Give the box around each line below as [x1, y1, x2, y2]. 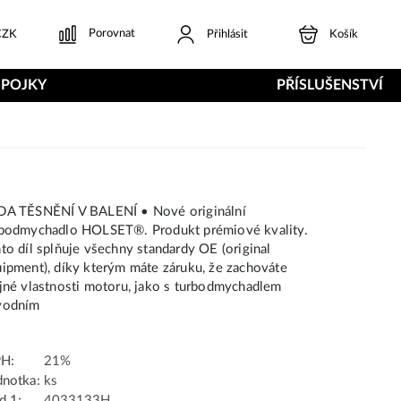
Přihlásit [207, 28, 248, 40]
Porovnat [89, 28, 135, 40]
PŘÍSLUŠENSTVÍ [276, 77, 383, 92]
